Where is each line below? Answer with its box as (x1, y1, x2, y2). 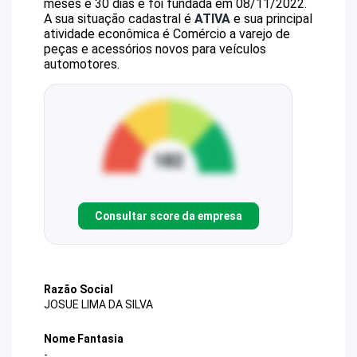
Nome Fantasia (44, 332, 124, 346)
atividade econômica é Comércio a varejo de (44, 26, 290, 41)
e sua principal (230, 11, 312, 26)
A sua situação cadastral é (44, 11, 194, 26)
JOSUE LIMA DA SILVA (44, 298, 153, 312)
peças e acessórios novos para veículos (44, 41, 266, 57)
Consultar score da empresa (94, 209, 242, 222)
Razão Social (44, 283, 113, 296)
